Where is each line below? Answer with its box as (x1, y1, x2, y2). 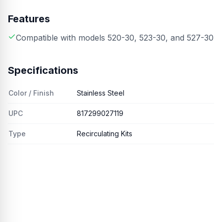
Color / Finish (8, 89, 54, 97)
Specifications (8, 64, 78, 76)
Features (8, 13, 50, 25)
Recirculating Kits (77, 129, 132, 138)
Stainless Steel (77, 89, 124, 97)
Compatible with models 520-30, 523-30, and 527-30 (16, 33, 214, 43)
